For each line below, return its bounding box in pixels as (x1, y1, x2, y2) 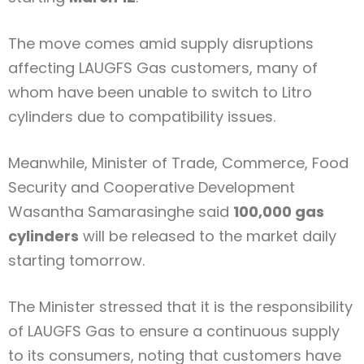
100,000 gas (233, 201, 324, 223)
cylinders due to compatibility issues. (8, 106, 275, 128)
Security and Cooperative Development (8, 177, 295, 198)
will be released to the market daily (79, 226, 336, 247)
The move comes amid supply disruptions (8, 33, 314, 54)
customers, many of (167, 58, 318, 79)
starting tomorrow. (8, 250, 145, 271)
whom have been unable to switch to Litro (8, 82, 312, 103)
